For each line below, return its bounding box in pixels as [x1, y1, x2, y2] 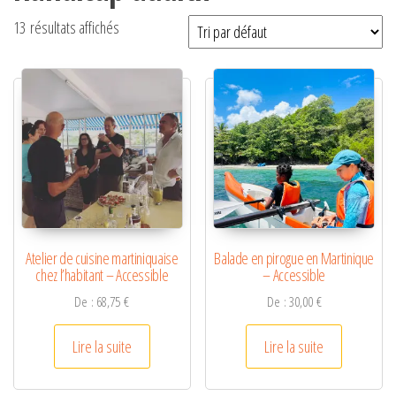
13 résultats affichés [13, 16, 119, 38]
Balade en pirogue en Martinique [214, 247, 375, 270]
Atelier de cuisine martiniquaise [26, 247, 179, 270]
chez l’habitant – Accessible [35, 264, 169, 286]
